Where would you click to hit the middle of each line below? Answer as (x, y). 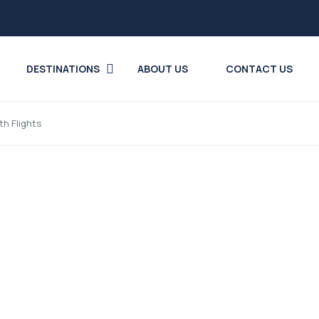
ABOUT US (162, 69)
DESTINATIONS (63, 69)
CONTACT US (259, 69)
